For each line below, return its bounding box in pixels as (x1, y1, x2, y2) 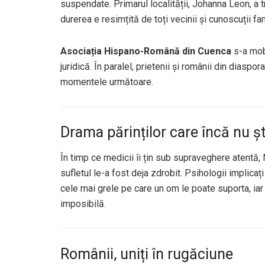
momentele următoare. (60, 76, 153, 88)
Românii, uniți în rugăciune (60, 245, 233, 263)
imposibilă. (60, 198, 106, 209)
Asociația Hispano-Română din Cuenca (60, 46, 231, 57)
